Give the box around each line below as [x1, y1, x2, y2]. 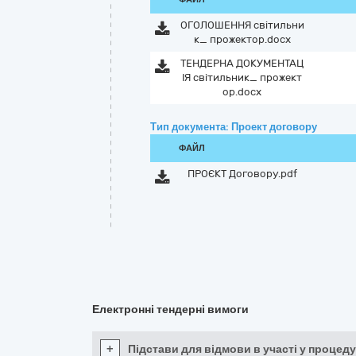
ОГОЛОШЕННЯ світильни [180, 19, 304, 31]
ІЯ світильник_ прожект [182, 72, 303, 83]
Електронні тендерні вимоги [92, 303, 249, 316]
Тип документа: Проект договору [150, 121, 317, 133]
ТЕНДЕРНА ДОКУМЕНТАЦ [180, 57, 304, 69]
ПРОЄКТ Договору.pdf [187, 168, 297, 180]
